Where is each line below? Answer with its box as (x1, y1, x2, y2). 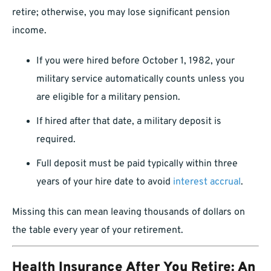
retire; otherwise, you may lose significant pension (12, 7, 230, 19)
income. (12, 25, 47, 38)
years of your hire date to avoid (36, 176, 173, 189)
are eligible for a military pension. (36, 91, 180, 104)
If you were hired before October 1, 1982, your (36, 55, 235, 68)
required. (36, 134, 76, 146)
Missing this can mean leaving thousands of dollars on (12, 206, 245, 219)
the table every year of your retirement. (12, 224, 183, 237)
